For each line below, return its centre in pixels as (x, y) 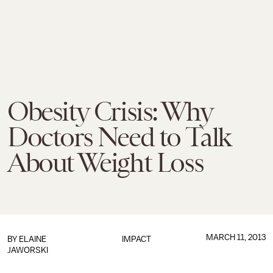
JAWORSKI (28, 250)
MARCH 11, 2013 (236, 237)
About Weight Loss (105, 163)
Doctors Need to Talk (119, 137)
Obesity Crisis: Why (110, 112)
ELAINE (33, 239)
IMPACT (136, 239)
